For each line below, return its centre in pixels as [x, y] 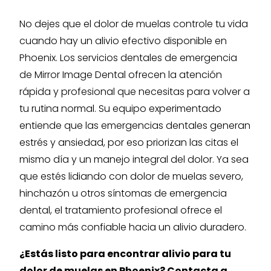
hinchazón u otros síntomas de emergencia [123, 193]
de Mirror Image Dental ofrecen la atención [121, 75]
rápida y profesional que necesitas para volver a [135, 92]
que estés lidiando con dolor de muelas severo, [131, 176]
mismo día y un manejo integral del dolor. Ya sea [134, 159]
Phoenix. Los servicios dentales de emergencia [128, 58]
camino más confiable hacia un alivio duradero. [133, 227]
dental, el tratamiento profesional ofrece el [121, 210]
